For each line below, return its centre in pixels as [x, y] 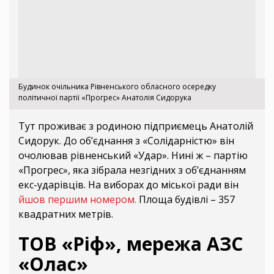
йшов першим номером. [79, 199]
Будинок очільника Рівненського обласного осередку [117, 86]
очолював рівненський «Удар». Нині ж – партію [133, 155]
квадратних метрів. [66, 214]
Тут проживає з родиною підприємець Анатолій [136, 126]
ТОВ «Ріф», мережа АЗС [131, 243]
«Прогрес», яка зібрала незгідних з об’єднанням [132, 170]
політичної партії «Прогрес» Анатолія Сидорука [105, 97]
